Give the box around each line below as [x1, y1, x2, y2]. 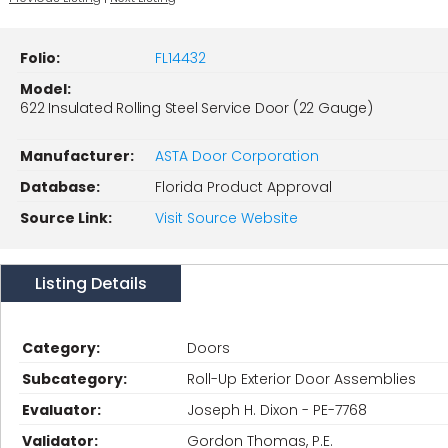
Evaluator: [22, 400, 101, 420]
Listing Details [35, 272, 147, 295]
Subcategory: [22, 369, 127, 389]
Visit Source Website [155, 208, 298, 228]
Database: [20, 177, 100, 197]
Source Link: [20, 208, 112, 228]
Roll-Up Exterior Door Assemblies [187, 369, 416, 389]
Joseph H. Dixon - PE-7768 [187, 400, 367, 420]
